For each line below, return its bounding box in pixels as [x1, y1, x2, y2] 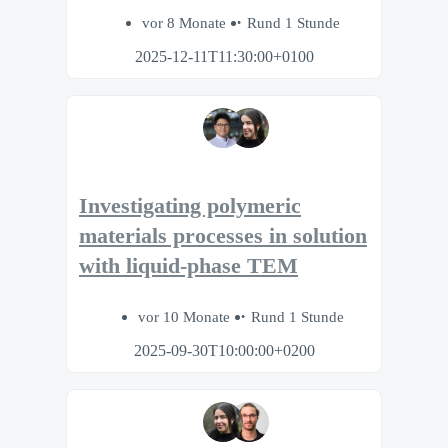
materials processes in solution [79, 224, 367, 249]
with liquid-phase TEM [79, 254, 298, 279]
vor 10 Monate [138, 307, 234, 325]
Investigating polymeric [79, 194, 301, 219]
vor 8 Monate [142, 14, 230, 32]
